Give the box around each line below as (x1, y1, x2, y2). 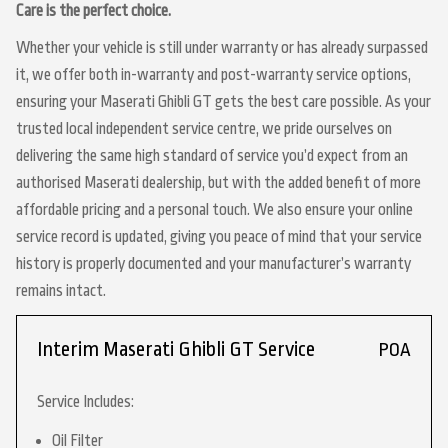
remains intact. (16, 282, 106, 300)
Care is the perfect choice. (16, 2, 171, 20)
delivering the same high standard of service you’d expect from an (16, 147, 408, 165)
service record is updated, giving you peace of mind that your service (16, 228, 422, 246)
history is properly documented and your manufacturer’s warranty (16, 255, 411, 273)
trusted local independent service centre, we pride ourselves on (16, 120, 392, 138)
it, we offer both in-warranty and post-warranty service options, (16, 66, 411, 84)
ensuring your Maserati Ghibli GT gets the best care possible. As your (16, 93, 431, 111)
